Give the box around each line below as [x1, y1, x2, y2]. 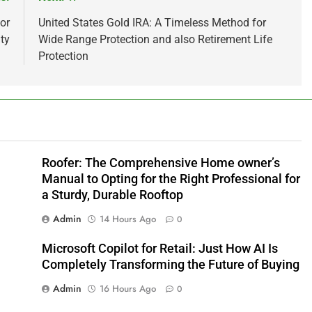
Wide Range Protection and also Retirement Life [38, 32, 272, 46]
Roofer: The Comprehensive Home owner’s [41, 155, 280, 170]
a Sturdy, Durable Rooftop [41, 187, 183, 202]
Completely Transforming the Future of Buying [41, 257, 299, 272]
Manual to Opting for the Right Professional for [41, 171, 300, 186]
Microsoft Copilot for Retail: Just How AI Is [41, 241, 278, 256]
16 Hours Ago [99, 281, 156, 295]
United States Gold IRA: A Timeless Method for [38, 15, 266, 29]
